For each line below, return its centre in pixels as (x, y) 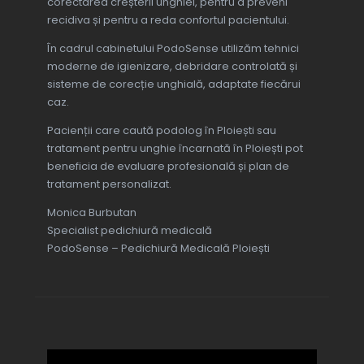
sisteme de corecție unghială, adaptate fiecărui (173, 84)
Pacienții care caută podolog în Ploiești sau (161, 131)
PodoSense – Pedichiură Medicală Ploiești (158, 249)
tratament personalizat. (109, 184)
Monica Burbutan (91, 213)
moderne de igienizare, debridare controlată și (172, 67)
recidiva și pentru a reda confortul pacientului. (168, 20)
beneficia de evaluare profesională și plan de (168, 167)
